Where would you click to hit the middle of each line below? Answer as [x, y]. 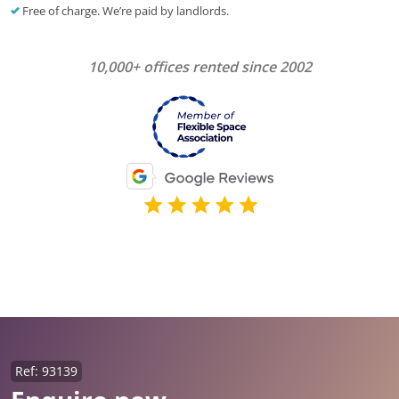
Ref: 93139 [46, 371]
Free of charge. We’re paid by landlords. [124, 11]
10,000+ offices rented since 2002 [199, 67]
